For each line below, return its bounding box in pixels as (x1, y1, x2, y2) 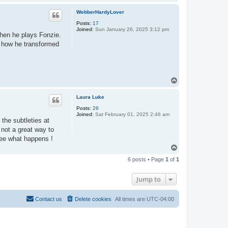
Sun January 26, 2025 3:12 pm (94, 26, 169, 32)
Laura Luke (76, 94, 104, 100)
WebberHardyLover (76, 9, 124, 15)
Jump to (136, 174, 161, 184)
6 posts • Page (128, 156, 165, 162)
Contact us (35, 195, 62, 202)
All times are (115, 195, 147, 202)
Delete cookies (75, 195, 111, 202)
